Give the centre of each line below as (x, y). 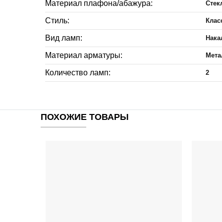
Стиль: (57, 21)
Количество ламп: (78, 73)
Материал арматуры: (84, 55)
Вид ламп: (64, 38)
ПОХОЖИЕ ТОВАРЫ (85, 117)
